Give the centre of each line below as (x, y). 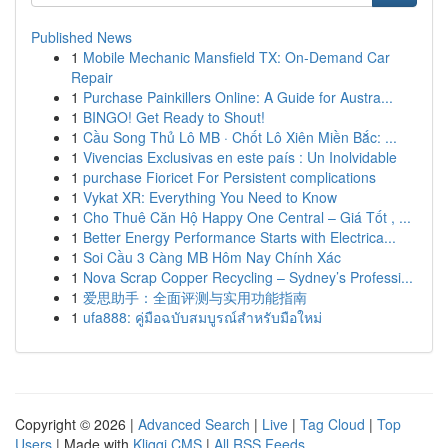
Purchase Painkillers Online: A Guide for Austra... (238, 97)
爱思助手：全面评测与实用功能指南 (195, 297)
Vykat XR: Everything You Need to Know (210, 197)
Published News (81, 37)
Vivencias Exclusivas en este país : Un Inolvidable (240, 157)
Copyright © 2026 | (76, 424)
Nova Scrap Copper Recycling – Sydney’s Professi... (248, 277)
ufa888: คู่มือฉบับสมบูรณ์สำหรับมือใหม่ (202, 317)
